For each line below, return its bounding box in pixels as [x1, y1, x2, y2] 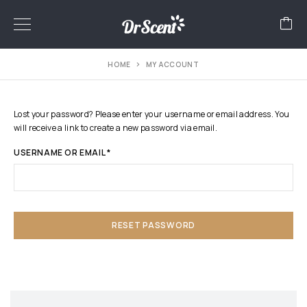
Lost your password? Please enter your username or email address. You [14, 108, 290, 120]
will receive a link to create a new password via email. [14, 122, 218, 134]
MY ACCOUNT [145, 60, 199, 69]
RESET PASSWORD [111, 219, 196, 231]
